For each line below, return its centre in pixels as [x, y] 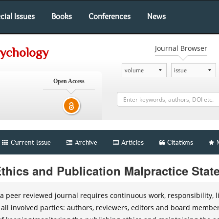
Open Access [69, 81]
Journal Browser [181, 48]
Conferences [109, 16]
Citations [180, 142]
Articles [132, 142]
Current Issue [30, 142]
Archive [86, 142]
